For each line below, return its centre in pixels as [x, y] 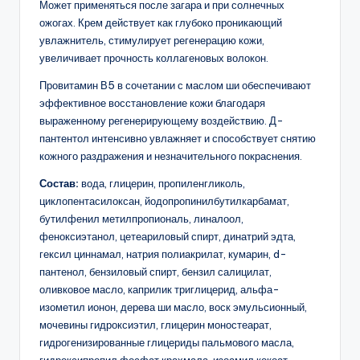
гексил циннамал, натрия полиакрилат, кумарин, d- [163, 254]
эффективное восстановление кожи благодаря [152, 103]
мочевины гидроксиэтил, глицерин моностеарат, [155, 325]
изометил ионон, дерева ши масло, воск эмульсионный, [173, 307]
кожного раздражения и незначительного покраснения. [171, 156]
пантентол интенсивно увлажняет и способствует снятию [178, 139]
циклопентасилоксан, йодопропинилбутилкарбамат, [164, 201]
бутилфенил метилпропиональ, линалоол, [141, 219]
